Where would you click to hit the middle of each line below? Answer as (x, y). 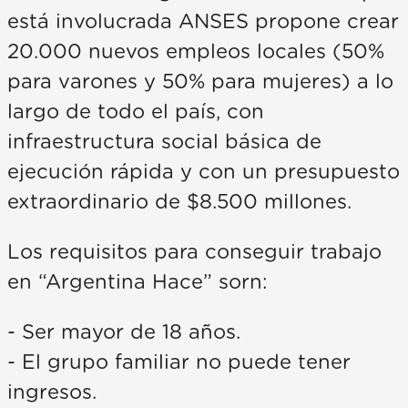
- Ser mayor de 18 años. (124, 332)
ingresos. (52, 392)
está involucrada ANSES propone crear (203, 21)
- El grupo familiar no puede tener (179, 362)
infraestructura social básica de (164, 142)
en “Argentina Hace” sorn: (138, 282)
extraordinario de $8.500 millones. (179, 202)
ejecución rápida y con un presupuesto (204, 172)
